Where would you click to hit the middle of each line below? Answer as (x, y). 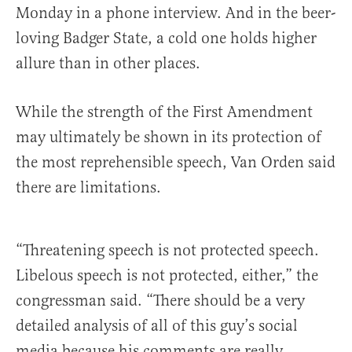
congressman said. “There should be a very (160, 301)
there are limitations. (90, 188)
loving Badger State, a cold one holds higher (166, 38)
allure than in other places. (110, 64)
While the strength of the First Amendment (164, 112)
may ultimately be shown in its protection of (169, 137)
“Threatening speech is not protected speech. (167, 251)
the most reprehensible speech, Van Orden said (176, 163)
